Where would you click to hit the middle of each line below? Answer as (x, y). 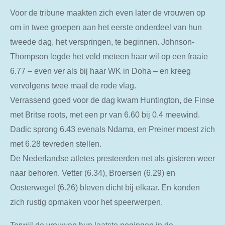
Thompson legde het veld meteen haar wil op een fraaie (109, 57)
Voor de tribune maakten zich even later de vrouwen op (108, 13)
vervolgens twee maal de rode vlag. (73, 86)
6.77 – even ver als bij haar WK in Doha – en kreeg (100, 71)
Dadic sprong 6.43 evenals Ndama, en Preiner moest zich (113, 129)
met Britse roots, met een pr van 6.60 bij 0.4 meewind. (105, 115)
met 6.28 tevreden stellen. (56, 144)
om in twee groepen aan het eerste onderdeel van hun (106, 27)
